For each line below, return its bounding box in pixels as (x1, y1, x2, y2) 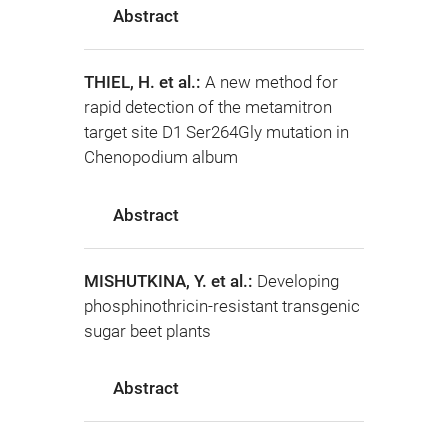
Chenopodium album (84, 147, 238, 168)
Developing (257, 270, 339, 291)
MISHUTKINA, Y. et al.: (84, 270, 257, 291)
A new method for (205, 72, 338, 93)
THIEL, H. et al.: (84, 72, 205, 93)
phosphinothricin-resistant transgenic (84, 295, 360, 316)
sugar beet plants (84, 320, 211, 341)
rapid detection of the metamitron (84, 97, 332, 118)
